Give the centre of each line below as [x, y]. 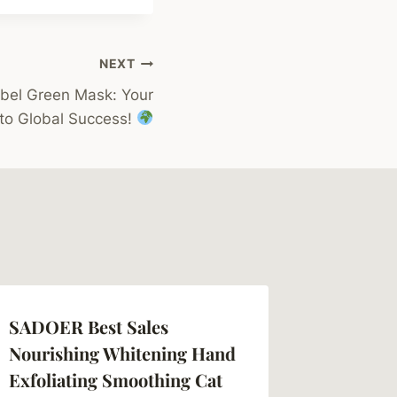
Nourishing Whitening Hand [123, 353]
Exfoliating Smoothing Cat [116, 379]
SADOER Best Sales [89, 326]
